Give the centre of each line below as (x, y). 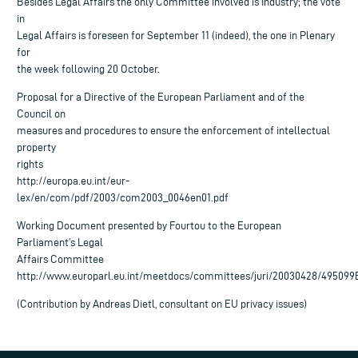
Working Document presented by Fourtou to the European (149, 225)
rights (30, 164)
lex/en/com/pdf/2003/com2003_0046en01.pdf (123, 197)
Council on (41, 113)
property (36, 147)
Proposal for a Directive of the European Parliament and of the (161, 97)
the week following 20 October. (88, 69)
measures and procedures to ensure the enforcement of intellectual (173, 130)
